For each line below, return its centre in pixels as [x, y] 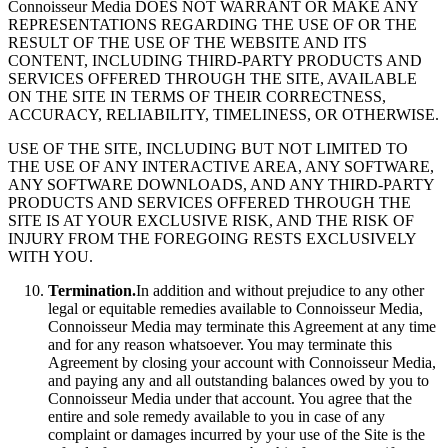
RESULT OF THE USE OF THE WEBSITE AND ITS [187, 42]
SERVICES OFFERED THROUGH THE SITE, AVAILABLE [212, 78]
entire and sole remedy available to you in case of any [216, 416]
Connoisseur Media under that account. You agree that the [230, 398]
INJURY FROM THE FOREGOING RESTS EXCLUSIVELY [212, 238]
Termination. [92, 290]
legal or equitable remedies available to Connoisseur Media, [235, 308]
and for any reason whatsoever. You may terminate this [220, 344]
